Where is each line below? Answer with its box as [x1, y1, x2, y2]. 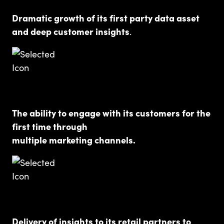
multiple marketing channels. [12, 133, 135, 146]
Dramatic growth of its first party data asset [12, 11, 199, 24]
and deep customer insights [12, 24, 129, 37]
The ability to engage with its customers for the [12, 106, 210, 119]
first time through [12, 119, 87, 132]
